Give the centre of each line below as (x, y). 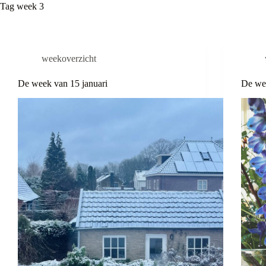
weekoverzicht (69, 58)
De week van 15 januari (63, 83)
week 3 (29, 6)
